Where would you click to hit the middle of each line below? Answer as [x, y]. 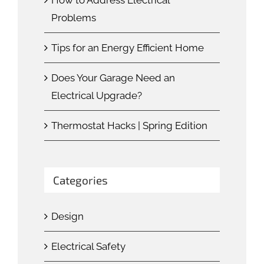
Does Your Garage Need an [113, 77]
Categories [80, 180]
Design [67, 216]
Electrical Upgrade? [97, 95]
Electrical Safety [88, 246]
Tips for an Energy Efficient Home [128, 47]
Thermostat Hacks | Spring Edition [129, 125]
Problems [74, 17]
